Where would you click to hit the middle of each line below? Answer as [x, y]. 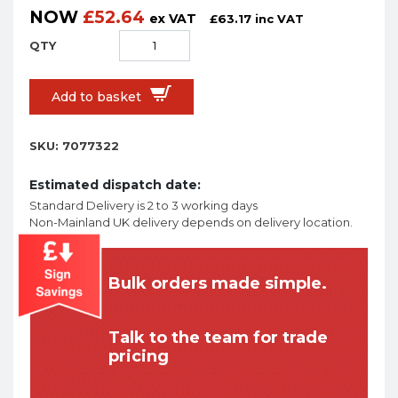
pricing [139, 357]
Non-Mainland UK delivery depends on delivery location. [191, 223]
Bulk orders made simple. [218, 284]
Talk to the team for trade [218, 338]
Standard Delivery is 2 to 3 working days [143, 206]
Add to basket [96, 97]
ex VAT [173, 19]
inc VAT [279, 19]
